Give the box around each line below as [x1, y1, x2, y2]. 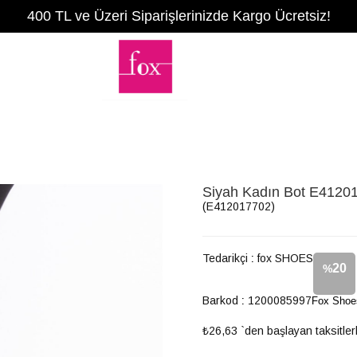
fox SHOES [257, 252, 313, 265]
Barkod [202, 294, 238, 307]
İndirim [316, 302, 353, 315]
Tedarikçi [202, 252, 248, 265]
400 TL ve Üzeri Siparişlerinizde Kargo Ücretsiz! [26, 8, 331, 24]
